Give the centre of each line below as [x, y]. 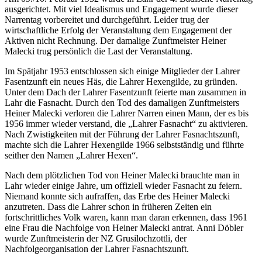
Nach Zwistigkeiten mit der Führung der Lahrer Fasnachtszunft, [122, 134]
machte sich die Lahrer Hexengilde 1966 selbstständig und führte [124, 144]
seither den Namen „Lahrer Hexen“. [71, 155]
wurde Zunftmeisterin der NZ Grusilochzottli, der [96, 238]
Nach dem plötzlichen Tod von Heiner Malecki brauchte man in [122, 175]
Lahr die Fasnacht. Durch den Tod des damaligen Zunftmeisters [122, 102]
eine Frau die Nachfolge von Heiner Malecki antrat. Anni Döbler [124, 227]
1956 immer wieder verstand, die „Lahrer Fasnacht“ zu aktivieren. [126, 123]
